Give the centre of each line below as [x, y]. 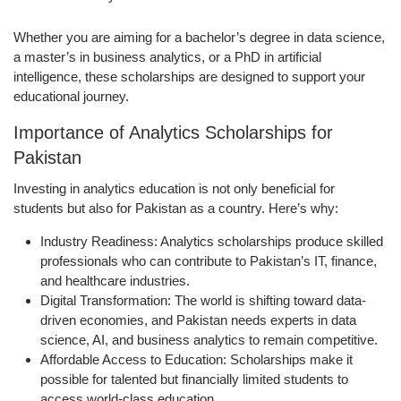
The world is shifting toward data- [269, 301]
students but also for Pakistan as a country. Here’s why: [176, 209]
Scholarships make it [290, 360]
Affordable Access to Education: [133, 360]
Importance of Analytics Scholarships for [173, 133]
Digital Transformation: [106, 301]
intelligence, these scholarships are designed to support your [189, 77]
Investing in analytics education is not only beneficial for [174, 189]
